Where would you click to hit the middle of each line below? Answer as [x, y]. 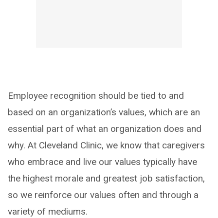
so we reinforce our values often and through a [103, 195]
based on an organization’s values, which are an [104, 112]
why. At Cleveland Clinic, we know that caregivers [106, 145]
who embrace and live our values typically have [102, 162]
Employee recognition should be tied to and [96, 95]
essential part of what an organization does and [105, 128]
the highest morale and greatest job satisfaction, [106, 178]
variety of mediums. [48, 211]
